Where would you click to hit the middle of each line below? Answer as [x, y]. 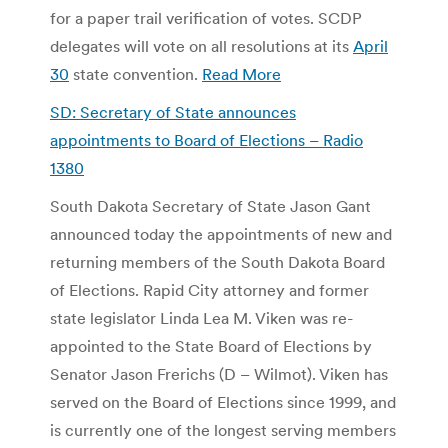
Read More [241, 73]
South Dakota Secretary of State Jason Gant [210, 205]
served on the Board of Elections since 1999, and [223, 401]
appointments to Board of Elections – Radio [206, 139]
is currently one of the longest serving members [223, 429]
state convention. [135, 73]
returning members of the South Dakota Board [217, 261]
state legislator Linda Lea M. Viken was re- [201, 317]
